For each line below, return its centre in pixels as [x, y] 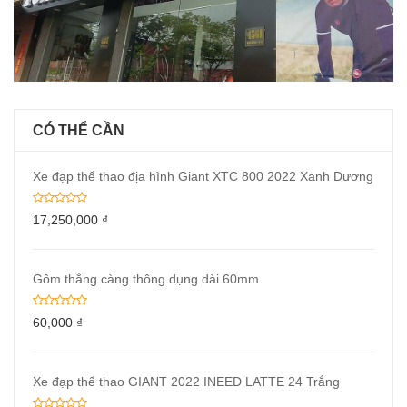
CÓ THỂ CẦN [79, 130]
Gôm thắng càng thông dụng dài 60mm [146, 278]
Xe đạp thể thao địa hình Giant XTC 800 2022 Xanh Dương [203, 176]
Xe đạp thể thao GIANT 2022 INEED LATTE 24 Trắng [186, 381]
